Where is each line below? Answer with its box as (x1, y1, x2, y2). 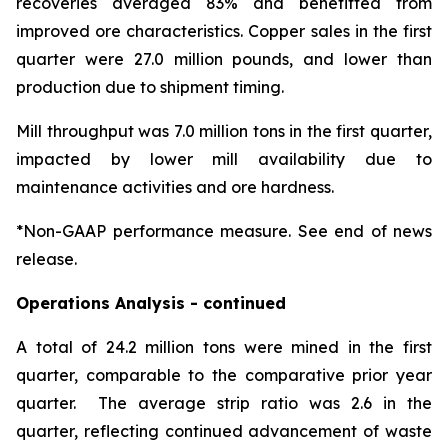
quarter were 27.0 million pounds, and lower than (16, 49, 432, 69)
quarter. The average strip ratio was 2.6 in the (16, 393, 432, 413)
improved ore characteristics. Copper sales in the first (16, 21, 432, 41)
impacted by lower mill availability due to (16, 149, 432, 169)
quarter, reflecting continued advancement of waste (16, 421, 432, 441)
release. (16, 249, 77, 269)
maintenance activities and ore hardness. (16, 177, 334, 197)
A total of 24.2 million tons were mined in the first (16, 337, 432, 357)
